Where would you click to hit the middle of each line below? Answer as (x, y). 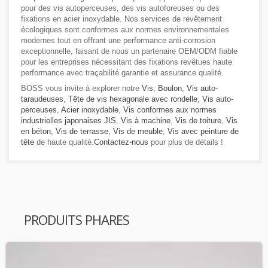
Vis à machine (146, 121)
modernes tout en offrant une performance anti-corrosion (118, 41)
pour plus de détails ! (186, 142)
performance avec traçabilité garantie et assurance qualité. (122, 73)
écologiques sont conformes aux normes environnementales (125, 30)
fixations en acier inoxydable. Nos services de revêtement (121, 19)
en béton (36, 132)
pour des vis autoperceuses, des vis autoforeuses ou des (120, 8)
